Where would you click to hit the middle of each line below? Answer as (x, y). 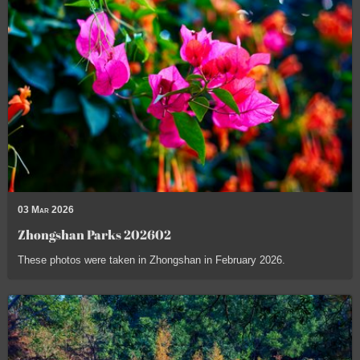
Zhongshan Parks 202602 (94, 234)
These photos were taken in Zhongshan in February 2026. (151, 260)
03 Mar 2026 (46, 209)
